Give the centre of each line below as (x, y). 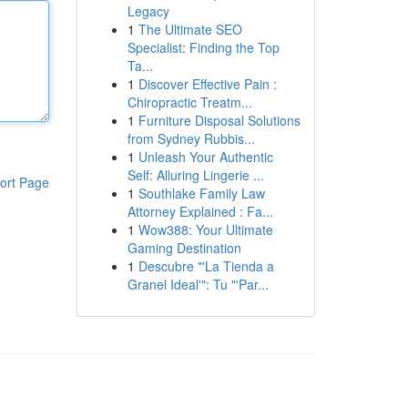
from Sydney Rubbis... (191, 138)
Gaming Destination (184, 248)
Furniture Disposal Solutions (219, 120)
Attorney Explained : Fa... (200, 211)
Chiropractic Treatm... (189, 102)
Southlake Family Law (201, 193)
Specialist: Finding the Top (203, 47)
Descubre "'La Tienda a (206, 266)
